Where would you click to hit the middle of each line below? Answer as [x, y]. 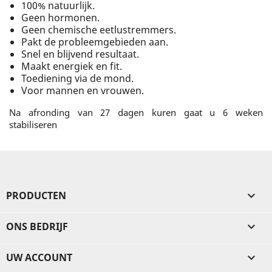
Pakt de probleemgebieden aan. [95, 42]
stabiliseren [33, 124]
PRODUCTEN [36, 195]
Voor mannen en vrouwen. [83, 90]
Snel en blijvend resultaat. [80, 54]
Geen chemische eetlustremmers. [99, 29]
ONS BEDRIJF [37, 226]
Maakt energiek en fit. [72, 66]
